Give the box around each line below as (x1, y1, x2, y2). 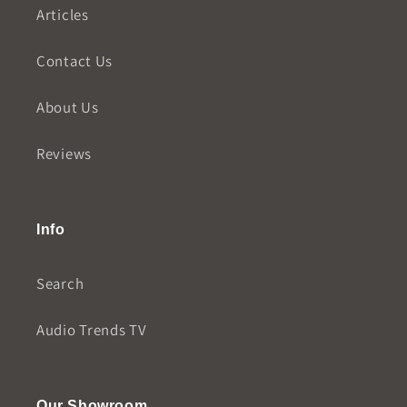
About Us (36, 96, 99, 117)
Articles (36, 4, 89, 25)
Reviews (36, 143, 93, 164)
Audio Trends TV (36, 319, 147, 340)
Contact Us (36, 50, 114, 71)
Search (36, 273, 84, 293)
